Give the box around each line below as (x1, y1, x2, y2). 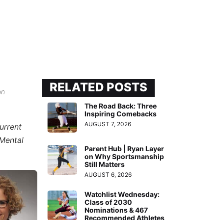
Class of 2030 (84, 197, 133, 206)
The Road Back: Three (84, 102, 157, 110)
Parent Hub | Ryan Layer (84, 144, 165, 153)
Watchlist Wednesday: (84, 190, 160, 198)
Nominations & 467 (84, 205, 148, 214)
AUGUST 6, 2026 (84, 170, 132, 178)
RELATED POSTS (50, 80, 147, 95)
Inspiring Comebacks (84, 110, 157, 118)
